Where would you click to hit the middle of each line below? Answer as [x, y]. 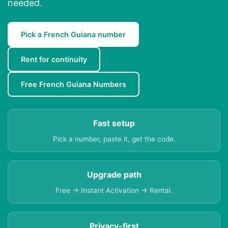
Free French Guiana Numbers [74, 84]
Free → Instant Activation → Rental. [114, 191]
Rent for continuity [54, 60]
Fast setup [114, 123]
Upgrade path [114, 175]
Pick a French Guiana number [73, 35]
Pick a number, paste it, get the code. [114, 139]
